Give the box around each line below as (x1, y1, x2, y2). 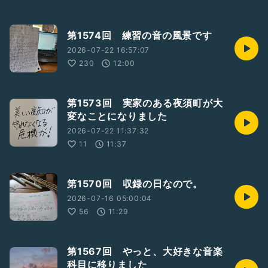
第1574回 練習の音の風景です (67, 29, 212, 41)
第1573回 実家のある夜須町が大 (67, 97, 223, 109)
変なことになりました (67, 110, 167, 122)
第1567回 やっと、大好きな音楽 (67, 245, 223, 257)
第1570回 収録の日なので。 (67, 178, 203, 190)
